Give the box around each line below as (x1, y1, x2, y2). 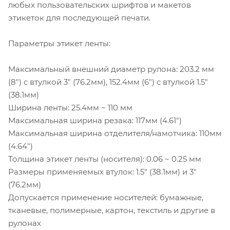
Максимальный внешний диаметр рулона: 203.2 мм (8, 64, 214, 74)
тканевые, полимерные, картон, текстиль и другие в (8, 205, 215, 215)
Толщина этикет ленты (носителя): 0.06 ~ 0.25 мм (8, 154, 201, 164)
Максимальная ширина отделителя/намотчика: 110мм (8, 128, 222, 138)
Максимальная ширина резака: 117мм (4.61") (8, 115, 182, 125)
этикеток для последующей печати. (8, 12, 150, 23)
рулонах (8, 218, 41, 228)
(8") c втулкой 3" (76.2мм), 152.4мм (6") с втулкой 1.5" (8, 76, 208, 87)
